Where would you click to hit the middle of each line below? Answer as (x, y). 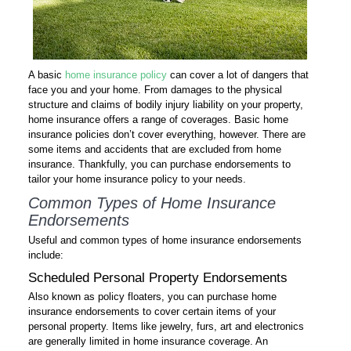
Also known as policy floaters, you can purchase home (152, 297)
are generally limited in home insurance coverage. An (148, 341)
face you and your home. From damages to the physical (155, 90)
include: (46, 255)
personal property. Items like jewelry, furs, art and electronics (166, 326)
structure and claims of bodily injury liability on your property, (166, 105)
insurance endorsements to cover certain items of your (152, 311)
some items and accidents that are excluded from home (155, 149)
